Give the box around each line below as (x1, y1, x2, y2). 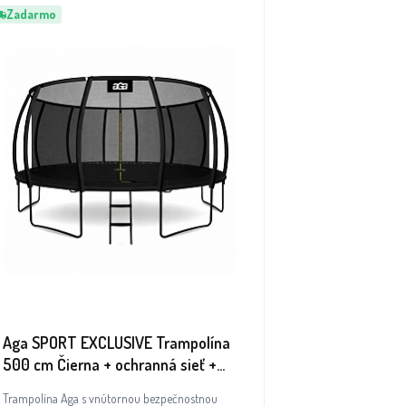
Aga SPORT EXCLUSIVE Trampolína (3, 333, 230, 353)
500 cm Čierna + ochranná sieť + (3, 354, 217, 374)
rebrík (3, 376, 42, 396)
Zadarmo (6, 6, 56, 22)
